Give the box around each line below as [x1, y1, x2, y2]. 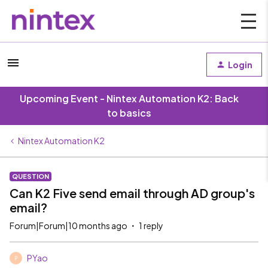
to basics [107, 106, 151, 119]
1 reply [139, 220, 163, 231]
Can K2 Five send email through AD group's [10, 185, 255, 200]
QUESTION [12, 172, 49, 180]
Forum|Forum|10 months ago [10, 220, 127, 231]
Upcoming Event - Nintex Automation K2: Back [20, 92, 239, 105]
